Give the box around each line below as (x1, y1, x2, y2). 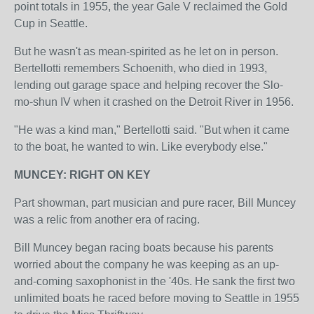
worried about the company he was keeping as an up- (14, 259, 279, 271)
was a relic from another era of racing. (14, 214, 200, 226)
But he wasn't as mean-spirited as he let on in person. (14, 46, 278, 57)
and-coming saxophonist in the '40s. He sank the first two (14, 275, 295, 287)
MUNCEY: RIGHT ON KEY (14, 169, 151, 181)
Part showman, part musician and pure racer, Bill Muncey (14, 197, 296, 209)
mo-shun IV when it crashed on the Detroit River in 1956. (14, 96, 294, 108)
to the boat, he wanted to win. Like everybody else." (14, 141, 268, 153)
